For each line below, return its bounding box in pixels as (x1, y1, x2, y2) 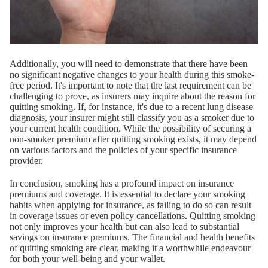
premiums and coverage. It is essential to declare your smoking (10, 188, 245, 199)
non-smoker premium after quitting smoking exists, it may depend (10, 133, 257, 144)
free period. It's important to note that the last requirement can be (10, 80, 251, 90)
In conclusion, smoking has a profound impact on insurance (10, 178, 234, 188)
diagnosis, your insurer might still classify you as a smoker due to (10, 112, 254, 123)
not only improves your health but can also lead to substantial (10, 221, 239, 232)
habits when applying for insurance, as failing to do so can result (10, 199, 251, 210)
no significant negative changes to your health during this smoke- (10, 69, 254, 80)
